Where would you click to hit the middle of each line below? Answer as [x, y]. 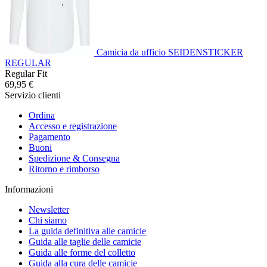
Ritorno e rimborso [64, 169]
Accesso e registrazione [73, 126]
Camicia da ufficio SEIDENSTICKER [170, 52]
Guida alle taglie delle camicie [85, 241]
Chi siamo [48, 220]
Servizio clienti [33, 95]
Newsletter [49, 209]
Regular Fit [26, 73]
